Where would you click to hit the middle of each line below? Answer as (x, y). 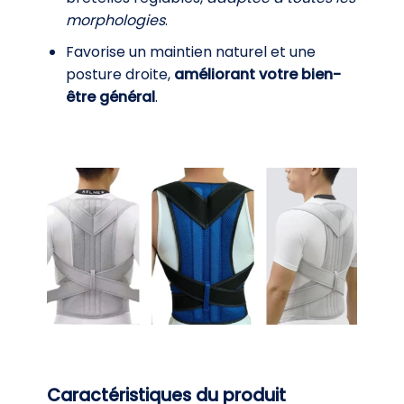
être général (110, 96)
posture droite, (119, 74)
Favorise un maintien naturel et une (190, 51)
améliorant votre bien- (257, 74)
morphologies (115, 20)
